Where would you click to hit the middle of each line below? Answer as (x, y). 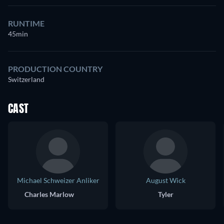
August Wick (165, 180)
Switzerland (26, 79)
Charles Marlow (49, 194)
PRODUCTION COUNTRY (55, 69)
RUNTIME (26, 23)
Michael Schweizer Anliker (58, 180)
